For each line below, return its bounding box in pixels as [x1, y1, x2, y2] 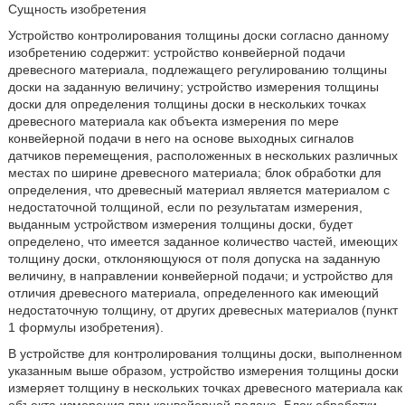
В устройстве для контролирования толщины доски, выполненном [7, 346, 402, 361]
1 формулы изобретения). [7, 320, 164, 334]
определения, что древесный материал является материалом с [7, 183, 390, 197]
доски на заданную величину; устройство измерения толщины [7, 80, 379, 94]
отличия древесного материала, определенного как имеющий [7, 286, 379, 300]
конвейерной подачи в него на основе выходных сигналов [7, 131, 353, 146]
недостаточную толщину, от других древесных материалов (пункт [7, 303, 398, 317]
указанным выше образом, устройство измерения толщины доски [7, 363, 399, 378]
